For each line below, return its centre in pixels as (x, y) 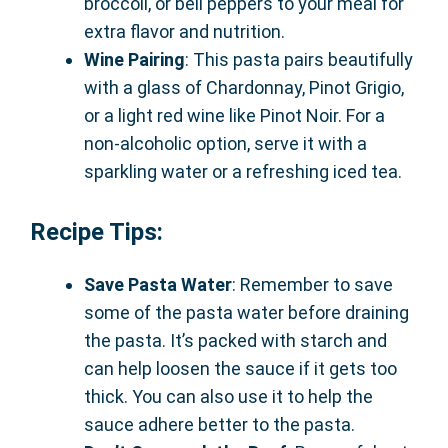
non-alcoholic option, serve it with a (225, 144)
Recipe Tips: (96, 232)
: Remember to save (312, 285)
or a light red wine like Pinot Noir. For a (234, 116)
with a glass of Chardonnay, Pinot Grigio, (244, 88)
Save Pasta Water (158, 285)
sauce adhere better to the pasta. (219, 425)
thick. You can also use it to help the (228, 397)
